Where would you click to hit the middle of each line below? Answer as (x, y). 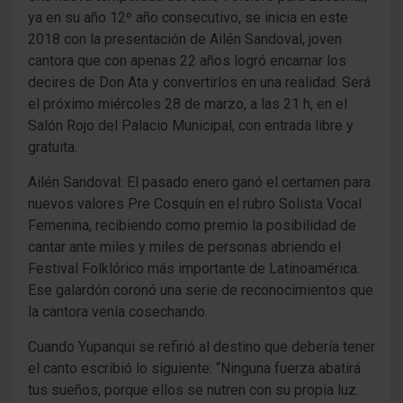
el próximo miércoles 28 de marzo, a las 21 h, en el (188, 104)
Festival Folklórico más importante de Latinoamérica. (194, 269)
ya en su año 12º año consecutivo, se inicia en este (188, 18)
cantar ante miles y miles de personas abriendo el (184, 247)
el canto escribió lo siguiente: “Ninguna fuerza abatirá (194, 369)
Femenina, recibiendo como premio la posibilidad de (192, 226)
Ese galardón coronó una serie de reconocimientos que (201, 291)
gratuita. (53, 148)
